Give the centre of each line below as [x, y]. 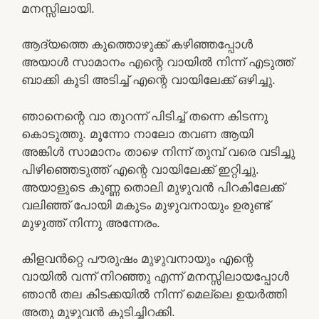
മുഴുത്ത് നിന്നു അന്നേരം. [91, 223]
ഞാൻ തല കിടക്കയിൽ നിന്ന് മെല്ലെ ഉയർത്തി [154, 294]
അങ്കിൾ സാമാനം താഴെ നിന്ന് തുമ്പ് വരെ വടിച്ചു [158, 151]
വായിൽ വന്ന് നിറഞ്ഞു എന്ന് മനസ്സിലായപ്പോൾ [155, 276]
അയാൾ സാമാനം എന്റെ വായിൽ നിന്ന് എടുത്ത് [157, 62]
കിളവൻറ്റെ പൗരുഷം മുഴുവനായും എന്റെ [137, 258]
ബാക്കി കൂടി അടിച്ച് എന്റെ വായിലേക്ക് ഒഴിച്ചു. [148, 80]
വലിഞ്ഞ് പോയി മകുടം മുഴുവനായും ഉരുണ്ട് [146, 205]
